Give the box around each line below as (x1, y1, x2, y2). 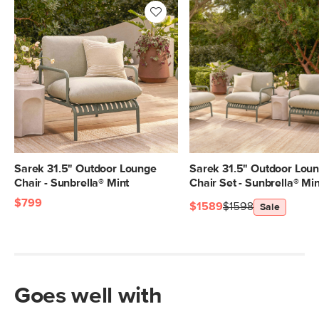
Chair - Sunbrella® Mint (14, 177, 130, 189)
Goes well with (14, 285, 162, 308)
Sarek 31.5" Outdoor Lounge (14, 163, 157, 174)
